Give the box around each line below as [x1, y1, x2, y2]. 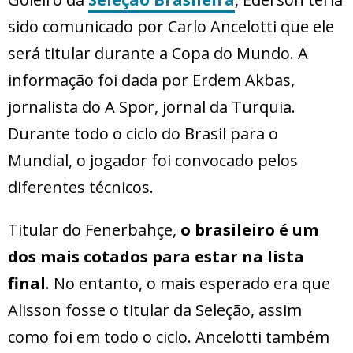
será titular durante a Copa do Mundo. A [8, 43, 308, 65]
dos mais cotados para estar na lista [8, 246, 304, 268]
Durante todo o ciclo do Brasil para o [8, 123, 278, 145]
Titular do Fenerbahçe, [8, 219, 180, 241]
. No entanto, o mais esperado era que [46, 273, 330, 295]
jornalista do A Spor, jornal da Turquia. [8, 96, 295, 118]
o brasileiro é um [180, 219, 318, 241]
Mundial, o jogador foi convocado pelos [8, 150, 298, 172]
